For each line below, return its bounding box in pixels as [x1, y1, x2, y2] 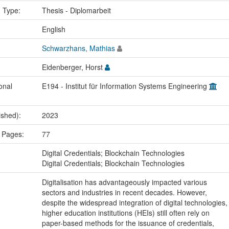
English [41, 24, 65, 35]
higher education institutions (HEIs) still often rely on [41, 208, 210, 218]
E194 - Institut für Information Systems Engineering [41, 81, 209, 91]
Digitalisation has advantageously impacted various [41, 177, 207, 188]
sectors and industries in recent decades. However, [41, 187, 207, 198]
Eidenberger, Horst [41, 62, 105, 73]
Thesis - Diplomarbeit [41, 5, 111, 16]
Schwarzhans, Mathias [41, 43, 115, 54]
